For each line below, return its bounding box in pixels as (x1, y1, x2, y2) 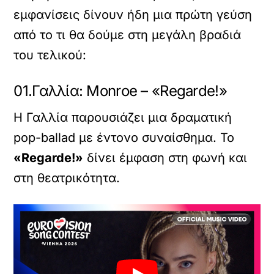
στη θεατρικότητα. (13, 171, 120, 186)
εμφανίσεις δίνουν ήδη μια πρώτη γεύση (13, 7, 253, 23)
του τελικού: (13, 48, 87, 63)
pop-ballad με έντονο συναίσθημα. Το (13, 130, 235, 146)
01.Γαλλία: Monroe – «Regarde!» (13, 82, 227, 100)
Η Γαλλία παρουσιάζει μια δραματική (13, 110, 232, 125)
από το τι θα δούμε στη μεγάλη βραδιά (13, 28, 242, 43)
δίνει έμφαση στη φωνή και (83, 150, 248, 166)
